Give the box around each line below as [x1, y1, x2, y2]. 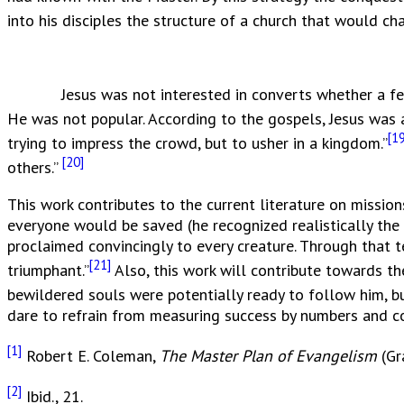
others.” [7, 156, 62, 178]
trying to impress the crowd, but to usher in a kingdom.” [7, 132, 388, 153]
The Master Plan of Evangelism [160, 344, 377, 366]
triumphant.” [7, 259, 89, 280]
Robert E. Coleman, [22, 344, 160, 366]
